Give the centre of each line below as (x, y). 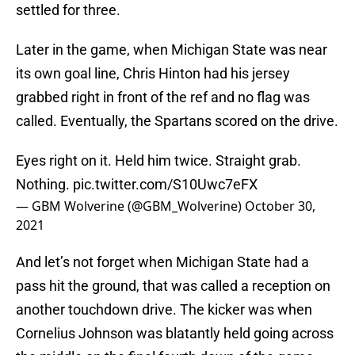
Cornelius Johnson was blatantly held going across (175, 334)
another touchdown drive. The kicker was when (164, 310)
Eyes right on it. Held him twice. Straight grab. (158, 161)
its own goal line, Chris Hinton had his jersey (153, 74)
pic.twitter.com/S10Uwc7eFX (165, 185)
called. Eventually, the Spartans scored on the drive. (177, 121)
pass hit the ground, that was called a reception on (173, 286)
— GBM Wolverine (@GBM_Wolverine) (130, 206)
